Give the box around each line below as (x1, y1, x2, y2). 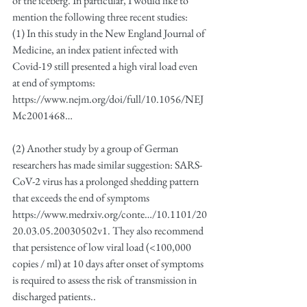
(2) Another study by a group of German (12, 141, 180, 156)
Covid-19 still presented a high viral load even (12, 59, 199, 73)
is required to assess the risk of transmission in (12, 273, 199, 287)
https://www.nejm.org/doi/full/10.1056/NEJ (12, 92, 204, 106)
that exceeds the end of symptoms (12, 191, 149, 205)
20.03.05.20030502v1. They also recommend (12, 223, 206, 238)
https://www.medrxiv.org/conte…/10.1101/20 (12, 207, 207, 221)
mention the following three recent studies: (12, 10, 188, 24)
